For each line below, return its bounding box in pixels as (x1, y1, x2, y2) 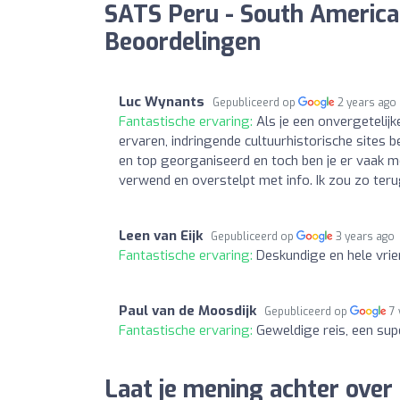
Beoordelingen (104, 26, 261, 58)
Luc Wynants (119, 92, 204, 111)
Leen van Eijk (119, 226, 203, 245)
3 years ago (336, 229, 396, 244)
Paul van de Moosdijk (119, 301, 256, 320)
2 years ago (337, 95, 397, 110)
